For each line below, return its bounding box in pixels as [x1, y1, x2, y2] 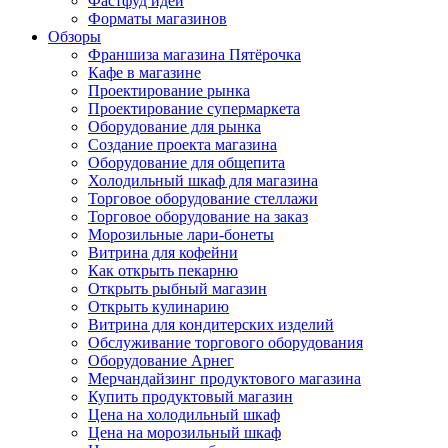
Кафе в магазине [88, 64, 201, 81]
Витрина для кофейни [88, 244, 238, 261]
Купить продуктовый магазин [88, 388, 293, 405]
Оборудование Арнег [88, 352, 234, 369]
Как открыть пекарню [88, 262, 238, 279]
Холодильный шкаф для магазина [88, 172, 318, 189]
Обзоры [48, 28, 101, 45]
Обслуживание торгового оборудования [88, 334, 363, 351]
